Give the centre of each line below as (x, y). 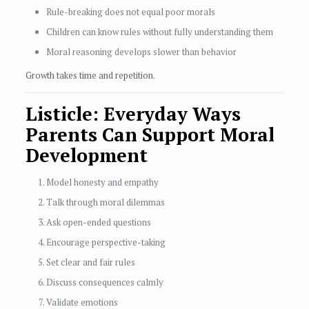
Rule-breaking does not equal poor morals (130, 12)
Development (86, 156)
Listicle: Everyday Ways (133, 114)
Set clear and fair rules (90, 262)
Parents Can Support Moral (150, 135)
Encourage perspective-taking (106, 242)
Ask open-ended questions (98, 222)
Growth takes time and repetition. (90, 76)
